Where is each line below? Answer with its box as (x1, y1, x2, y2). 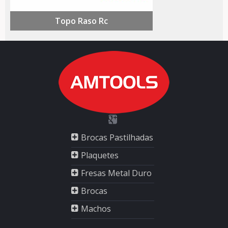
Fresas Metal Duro (81, 167, 152, 179)
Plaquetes (81, 149, 119, 161)
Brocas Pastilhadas (81, 131, 153, 143)
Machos (81, 203, 111, 214)
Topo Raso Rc (55, 15, 108, 26)
